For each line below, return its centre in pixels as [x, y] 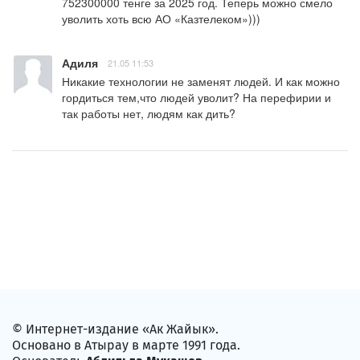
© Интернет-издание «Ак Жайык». [115, 329]
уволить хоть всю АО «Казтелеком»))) [161, 19]
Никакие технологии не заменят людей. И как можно [201, 82]
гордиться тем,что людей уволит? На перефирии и [196, 98]
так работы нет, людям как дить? [149, 114]
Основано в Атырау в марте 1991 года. [126, 346]
